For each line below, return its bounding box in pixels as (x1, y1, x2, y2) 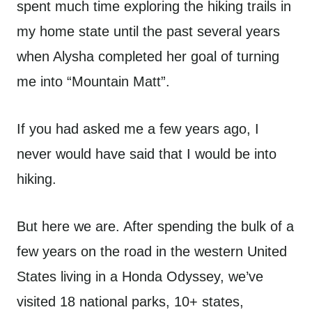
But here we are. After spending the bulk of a (17, 219, 294, 234)
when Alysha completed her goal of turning (17, 49, 279, 64)
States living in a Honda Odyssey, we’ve (17, 269, 263, 284)
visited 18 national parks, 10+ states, (17, 294, 244, 309)
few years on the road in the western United (17, 244, 287, 259)
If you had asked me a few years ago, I (17, 121, 259, 136)
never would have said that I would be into (17, 146, 276, 162)
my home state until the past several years (17, 24, 280, 39)
